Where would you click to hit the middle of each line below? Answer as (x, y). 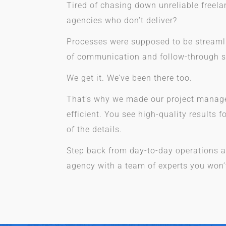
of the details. (94, 129)
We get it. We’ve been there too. (129, 78)
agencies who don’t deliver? (122, 20)
